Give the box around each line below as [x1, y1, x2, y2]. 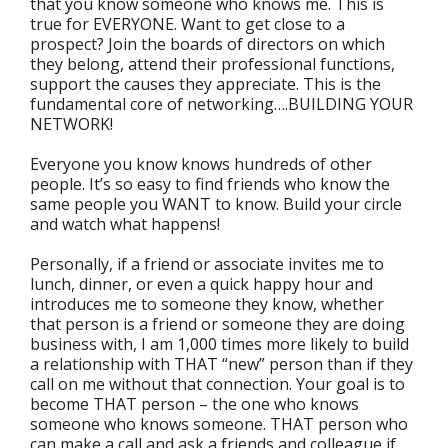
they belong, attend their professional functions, [30, 53, 395, 76]
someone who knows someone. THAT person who [30, 413, 408, 436]
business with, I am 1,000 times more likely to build [30, 333, 409, 356]
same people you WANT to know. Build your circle [30, 193, 402, 216]
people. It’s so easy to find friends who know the [30, 173, 390, 196]
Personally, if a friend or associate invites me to [30, 253, 384, 276]
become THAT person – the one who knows [30, 393, 359, 416]
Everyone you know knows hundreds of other [30, 153, 372, 176]
